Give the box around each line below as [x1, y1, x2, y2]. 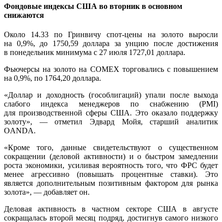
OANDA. [4, 126, 36, 135]
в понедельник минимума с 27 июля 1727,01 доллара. [4, 48, 185, 57]
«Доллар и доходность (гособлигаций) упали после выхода [4, 91, 218, 100]
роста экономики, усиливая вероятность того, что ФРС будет [4, 161, 218, 170]
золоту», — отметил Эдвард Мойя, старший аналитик [4, 117, 218, 126]
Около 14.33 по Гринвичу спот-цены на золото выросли [4, 30, 218, 39]
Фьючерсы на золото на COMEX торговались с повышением [4, 65, 218, 74]
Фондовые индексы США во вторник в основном [4, 1, 182, 10]
